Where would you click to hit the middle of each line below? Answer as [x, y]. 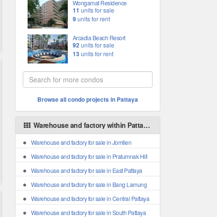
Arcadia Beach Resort [99, 38]
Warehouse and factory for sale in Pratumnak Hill [89, 156]
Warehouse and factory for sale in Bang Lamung [89, 184]
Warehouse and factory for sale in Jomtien [81, 142]
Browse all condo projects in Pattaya [88, 99]
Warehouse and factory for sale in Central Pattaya [90, 198]
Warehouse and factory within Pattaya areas [87, 125]
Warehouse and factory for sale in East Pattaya [86, 170]
